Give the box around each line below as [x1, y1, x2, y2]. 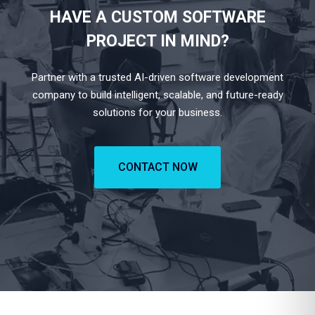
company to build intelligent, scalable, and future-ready [32, 89, 283, 101]
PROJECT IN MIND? [86, 32, 229, 51]
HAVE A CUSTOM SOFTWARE [49, 8, 266, 27]
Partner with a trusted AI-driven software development [32, 71, 283, 84]
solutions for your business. [93, 106, 222, 119]
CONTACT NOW [117, 160, 198, 174]
